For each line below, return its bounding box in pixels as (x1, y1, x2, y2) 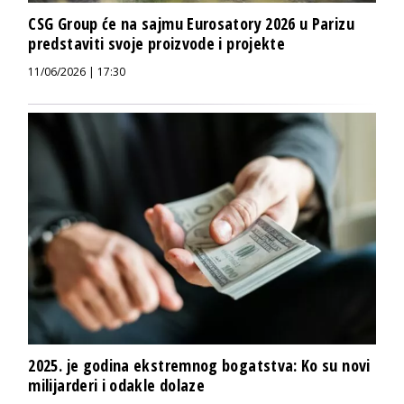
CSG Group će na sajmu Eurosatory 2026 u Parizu (28, 13, 354, 35)
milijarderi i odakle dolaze (28, 374, 206, 397)
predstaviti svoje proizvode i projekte (28, 32, 286, 55)
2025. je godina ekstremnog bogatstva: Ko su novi (28, 354, 371, 377)
